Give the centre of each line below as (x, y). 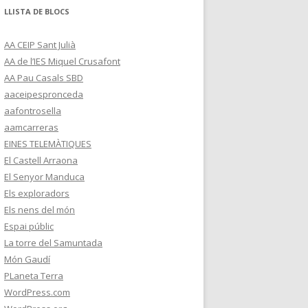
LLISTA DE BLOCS (37, 11)
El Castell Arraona (41, 160)
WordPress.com (37, 292)
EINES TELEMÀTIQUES (48, 144)
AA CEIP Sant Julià (40, 45)
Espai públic (29, 226)
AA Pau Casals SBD (44, 78)
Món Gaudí (27, 259)
